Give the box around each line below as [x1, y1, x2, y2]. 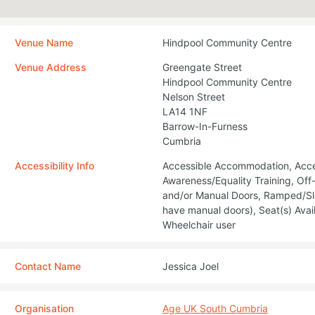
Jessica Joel [162, 260, 219, 273]
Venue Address [15, 60, 86, 73]
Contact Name [15, 260, 81, 273]
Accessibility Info [15, 159, 94, 172]
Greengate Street [162, 60, 242, 73]
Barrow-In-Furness [162, 120, 247, 132]
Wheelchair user [162, 218, 236, 231]
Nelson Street [162, 90, 225, 103]
